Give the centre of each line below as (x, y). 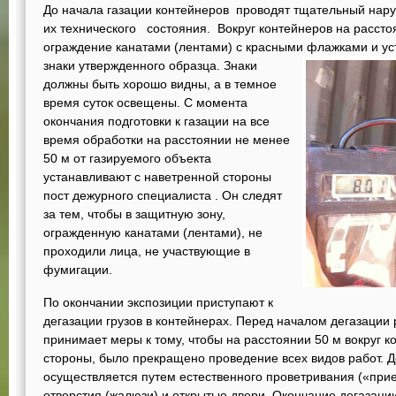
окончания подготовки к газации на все (156, 121)
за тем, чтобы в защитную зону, (134, 214)
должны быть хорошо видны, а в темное (160, 84)
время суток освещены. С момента (145, 103)
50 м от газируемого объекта (127, 158)
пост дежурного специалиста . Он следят (163, 195)
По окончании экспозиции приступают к (158, 302)
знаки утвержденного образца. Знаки (150, 65)
